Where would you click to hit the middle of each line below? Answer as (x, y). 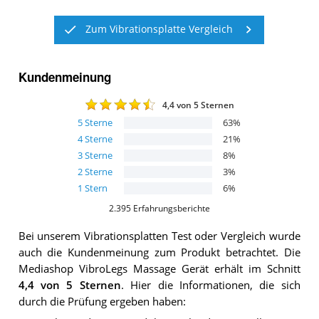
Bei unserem (51, 236)
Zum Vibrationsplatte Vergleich (159, 30)
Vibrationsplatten (126, 236)
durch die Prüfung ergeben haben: (102, 301)
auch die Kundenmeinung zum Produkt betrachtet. (148, 252)
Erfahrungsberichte (171, 209)
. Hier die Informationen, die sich (210, 285)
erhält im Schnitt (254, 268)
